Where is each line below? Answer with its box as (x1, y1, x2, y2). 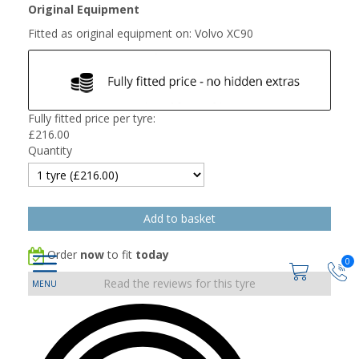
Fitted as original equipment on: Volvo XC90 (28, 26, 253, 41)
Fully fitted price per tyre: (28, 110, 155, 126)
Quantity (28, 142, 72, 158)
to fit (104, 246, 135, 262)
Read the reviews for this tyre (103, 275, 256, 291)
